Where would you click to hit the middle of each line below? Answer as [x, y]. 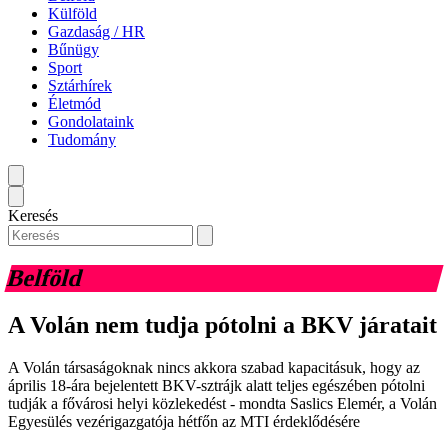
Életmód [74, 103]
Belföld [45, 278]
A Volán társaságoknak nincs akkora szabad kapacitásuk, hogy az [214, 368]
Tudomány [82, 139]
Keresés [33, 215]
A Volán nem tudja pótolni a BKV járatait [222, 325]
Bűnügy [73, 49]
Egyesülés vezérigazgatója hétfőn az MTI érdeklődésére [184, 422]
